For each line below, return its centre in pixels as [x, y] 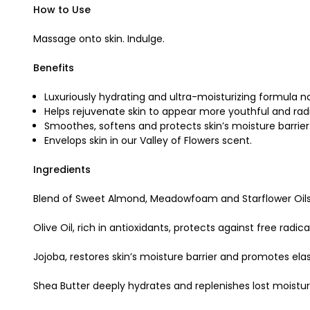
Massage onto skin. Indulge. [99, 39]
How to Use [62, 10]
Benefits [54, 68]
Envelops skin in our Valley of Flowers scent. [148, 141]
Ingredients [62, 170]
